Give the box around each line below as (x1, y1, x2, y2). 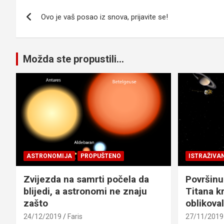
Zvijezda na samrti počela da (23, 173, 149, 185)
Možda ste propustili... (23, 53, 124, 65)
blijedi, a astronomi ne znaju (23, 185, 147, 197)
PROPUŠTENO (80, 152, 121, 159)
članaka (15, 17, 71, 36)
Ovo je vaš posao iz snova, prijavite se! (41, 12, 168, 21)
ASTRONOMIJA (26, 152, 72, 159)
